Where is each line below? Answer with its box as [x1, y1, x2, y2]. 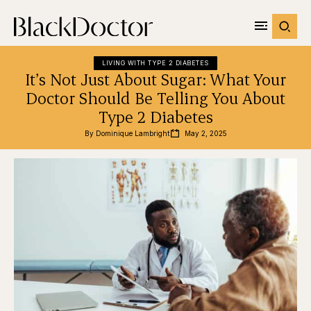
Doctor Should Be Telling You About [26, 87, 285, 108]
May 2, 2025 [184, 129, 227, 137]
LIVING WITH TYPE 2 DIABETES [102, 59, 209, 67]
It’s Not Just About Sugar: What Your [25, 69, 286, 90]
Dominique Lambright [95, 129, 169, 137]
